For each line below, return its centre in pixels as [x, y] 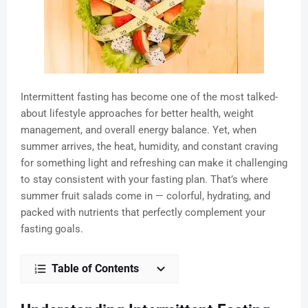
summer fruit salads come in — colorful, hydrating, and [145, 196]
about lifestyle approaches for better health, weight [137, 114]
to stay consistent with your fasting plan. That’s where [144, 180]
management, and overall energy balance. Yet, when [139, 130]
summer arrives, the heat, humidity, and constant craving [149, 147]
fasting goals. [52, 229]
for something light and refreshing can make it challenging [154, 163]
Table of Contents [95, 269]
